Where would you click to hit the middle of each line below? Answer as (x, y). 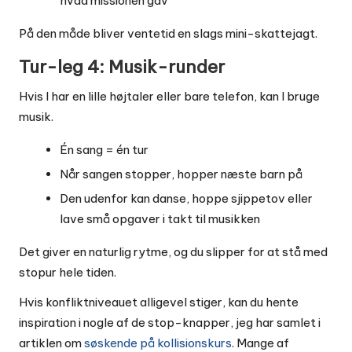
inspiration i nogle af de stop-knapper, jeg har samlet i (170, 323)
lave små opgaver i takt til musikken (160, 219)
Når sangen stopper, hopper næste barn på (181, 174)
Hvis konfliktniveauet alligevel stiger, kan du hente (159, 302)
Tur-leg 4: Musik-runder (122, 66)
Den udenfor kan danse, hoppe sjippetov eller (186, 199)
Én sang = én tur (104, 149)
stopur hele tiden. (68, 273)
